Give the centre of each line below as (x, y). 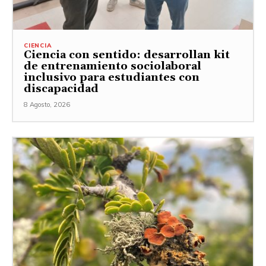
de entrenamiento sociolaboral (113, 66)
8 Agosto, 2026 (47, 104)
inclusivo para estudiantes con (112, 77)
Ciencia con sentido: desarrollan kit (127, 55)
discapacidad (61, 88)
